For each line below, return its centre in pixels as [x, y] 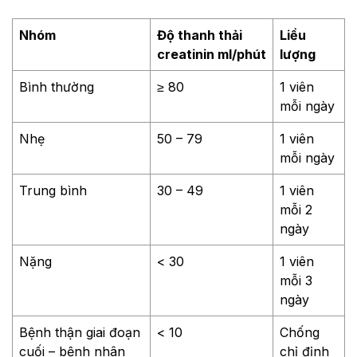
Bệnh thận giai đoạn [80, 333]
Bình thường [57, 87]
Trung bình [53, 191]
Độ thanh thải [200, 35]
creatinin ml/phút [212, 55]
